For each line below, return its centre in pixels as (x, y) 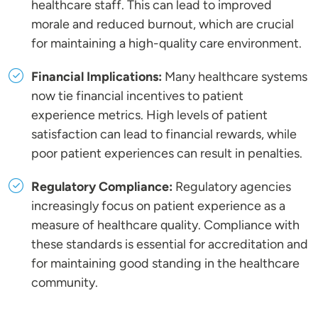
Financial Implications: (97, 77)
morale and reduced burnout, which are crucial (163, 24)
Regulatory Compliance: (102, 187)
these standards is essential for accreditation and (170, 245)
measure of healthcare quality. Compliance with (165, 225)
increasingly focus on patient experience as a (158, 206)
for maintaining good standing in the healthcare (165, 264)
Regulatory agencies (232, 187)
